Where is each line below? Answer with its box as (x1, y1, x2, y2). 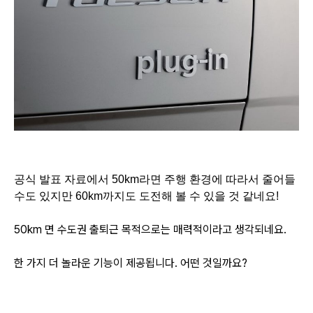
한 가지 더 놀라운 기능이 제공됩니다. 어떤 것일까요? (14, 256, 247, 270)
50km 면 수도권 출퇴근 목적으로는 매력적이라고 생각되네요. (14, 222, 286, 236)
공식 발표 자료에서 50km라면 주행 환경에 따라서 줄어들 (14, 173, 296, 185)
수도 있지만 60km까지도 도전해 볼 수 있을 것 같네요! (14, 189, 279, 202)
